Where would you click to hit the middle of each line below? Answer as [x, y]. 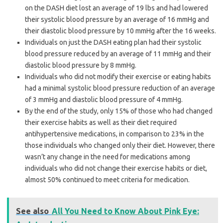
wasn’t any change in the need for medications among [108, 157]
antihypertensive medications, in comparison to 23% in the [114, 134]
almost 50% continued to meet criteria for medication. [107, 179]
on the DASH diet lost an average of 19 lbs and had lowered [116, 8]
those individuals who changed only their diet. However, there [120, 145]
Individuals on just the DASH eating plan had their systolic [113, 42]
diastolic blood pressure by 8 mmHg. [81, 65]
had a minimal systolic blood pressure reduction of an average [120, 88]
